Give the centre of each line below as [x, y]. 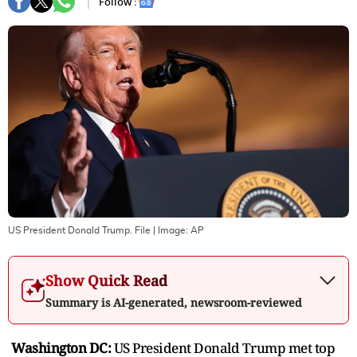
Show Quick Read [106, 280]
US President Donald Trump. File [79, 230]
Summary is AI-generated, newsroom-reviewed [174, 302]
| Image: [171, 230]
